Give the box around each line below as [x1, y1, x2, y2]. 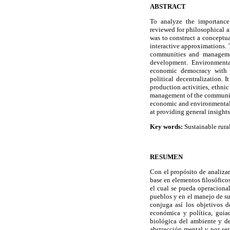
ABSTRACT [150, 2, 186, 10]
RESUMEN [150, 152, 183, 161]
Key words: [150, 123, 183, 131]
